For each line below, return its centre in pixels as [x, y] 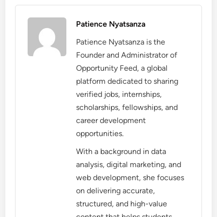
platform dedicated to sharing [127, 81]
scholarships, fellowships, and [127, 107]
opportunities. [100, 133]
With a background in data [121, 151]
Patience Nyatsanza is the [121, 42]
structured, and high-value [122, 203]
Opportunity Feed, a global [122, 68]
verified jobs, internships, [119, 94]
